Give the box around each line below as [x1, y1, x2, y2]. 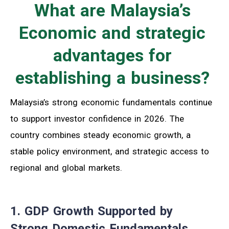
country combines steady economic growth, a [10, 129, 191, 140]
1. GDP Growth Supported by [10, 203, 173, 218]
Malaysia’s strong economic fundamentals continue [10, 97, 212, 107]
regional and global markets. [10, 162, 122, 173]
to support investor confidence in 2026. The [10, 113, 184, 124]
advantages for [53, 44, 172, 65]
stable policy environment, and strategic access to [10, 146, 209, 156]
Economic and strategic [19, 22, 206, 43]
